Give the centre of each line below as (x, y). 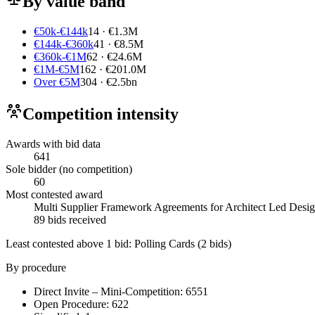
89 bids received (70, 219)
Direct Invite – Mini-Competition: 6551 (121, 291)
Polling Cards (165, 243)
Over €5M (57, 82)
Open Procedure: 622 (81, 304)
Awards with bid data (53, 143)
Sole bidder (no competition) (69, 169)
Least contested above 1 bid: (70, 243)
